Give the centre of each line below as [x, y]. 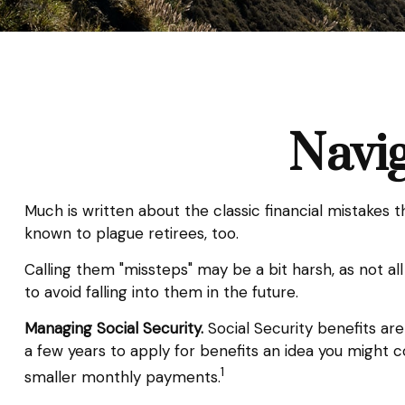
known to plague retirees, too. [131, 233]
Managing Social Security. [113, 328]
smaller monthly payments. [122, 377]
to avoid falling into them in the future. [161, 292]
